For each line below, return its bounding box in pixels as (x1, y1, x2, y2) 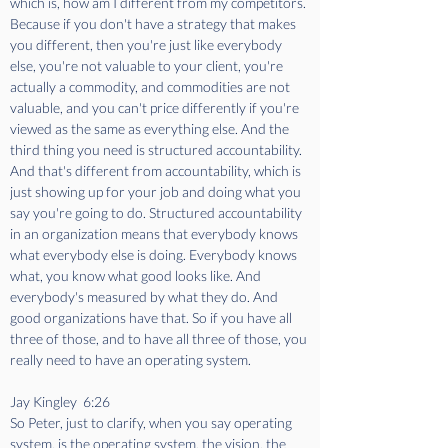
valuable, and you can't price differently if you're (10, 99, 302, 116)
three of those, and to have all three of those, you (10, 330, 310, 347)
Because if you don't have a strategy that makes (10, 15, 299, 32)
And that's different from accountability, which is (10, 162, 304, 179)
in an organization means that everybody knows (10, 225, 301, 242)
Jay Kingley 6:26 (10, 393, 116, 410)
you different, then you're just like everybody (10, 36, 285, 53)
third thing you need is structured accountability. (10, 141, 305, 158)
